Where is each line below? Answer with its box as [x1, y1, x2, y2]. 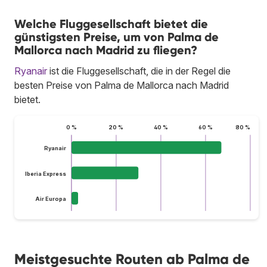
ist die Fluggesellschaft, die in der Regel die [47, 64, 231, 77]
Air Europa [35, 195, 66, 202]
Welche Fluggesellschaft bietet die [14, 16, 208, 31]
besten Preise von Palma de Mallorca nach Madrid [14, 79, 229, 91]
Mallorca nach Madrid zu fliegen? [14, 42, 197, 57]
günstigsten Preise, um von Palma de [14, 29, 219, 44]
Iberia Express [24, 170, 66, 177]
